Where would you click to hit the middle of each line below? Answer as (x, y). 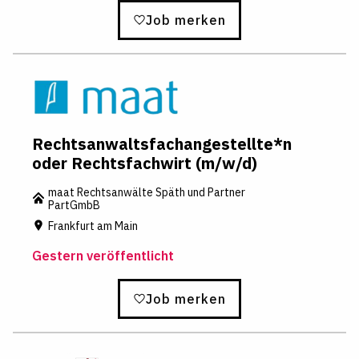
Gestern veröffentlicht (103, 256)
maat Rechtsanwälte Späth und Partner (147, 193)
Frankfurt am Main (93, 226)
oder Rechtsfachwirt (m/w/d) (145, 163)
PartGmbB (74, 206)
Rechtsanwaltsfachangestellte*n (162, 144)
